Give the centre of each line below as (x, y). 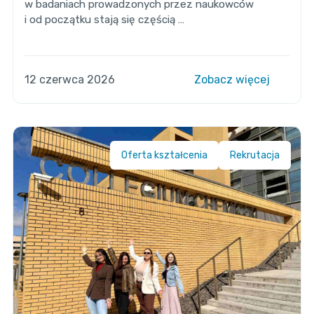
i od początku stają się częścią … (104, 19)
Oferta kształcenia (165, 155)
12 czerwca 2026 (69, 79)
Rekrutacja (255, 155)
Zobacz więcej (234, 79)
